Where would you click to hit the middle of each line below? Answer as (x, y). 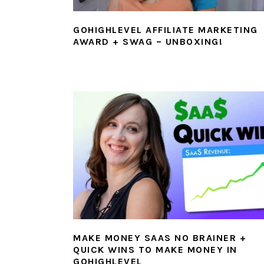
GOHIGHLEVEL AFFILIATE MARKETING (166, 30)
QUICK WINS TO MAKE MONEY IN (155, 250)
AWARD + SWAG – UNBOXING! (148, 42)
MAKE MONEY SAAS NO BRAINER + (160, 238)
